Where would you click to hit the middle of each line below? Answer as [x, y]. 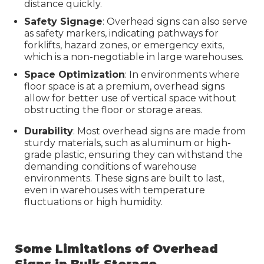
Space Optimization [75, 74]
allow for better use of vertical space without [130, 98]
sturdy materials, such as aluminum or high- [128, 143]
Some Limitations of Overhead [116, 248]
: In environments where [182, 74]
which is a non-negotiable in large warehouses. [134, 57]
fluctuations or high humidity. [93, 202]
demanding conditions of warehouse [110, 166]
